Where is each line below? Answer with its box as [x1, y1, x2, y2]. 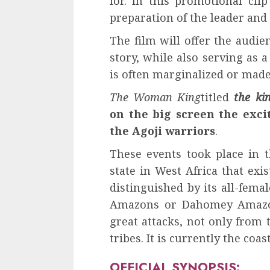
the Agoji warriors [110, 123, 215, 138]
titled [201, 89, 234, 104]
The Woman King [110, 89, 201, 104]
